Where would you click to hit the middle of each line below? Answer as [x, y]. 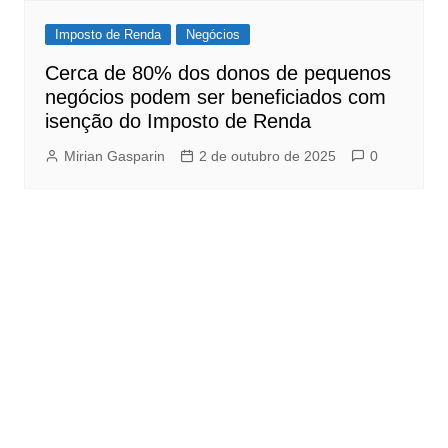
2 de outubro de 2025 [267, 156]
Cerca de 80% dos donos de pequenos [217, 73]
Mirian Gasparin [114, 156]
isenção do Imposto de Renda [177, 121]
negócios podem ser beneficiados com [215, 97]
